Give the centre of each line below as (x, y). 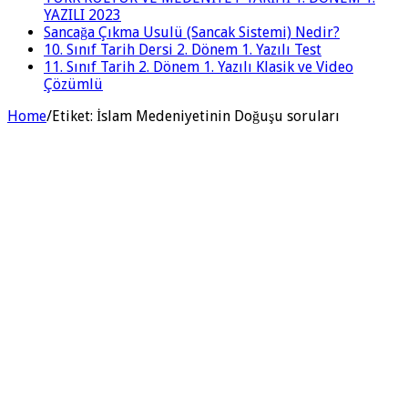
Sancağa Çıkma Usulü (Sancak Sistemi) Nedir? (192, 32)
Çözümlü (73, 84)
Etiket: (74, 116)
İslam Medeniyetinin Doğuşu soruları (218, 116)
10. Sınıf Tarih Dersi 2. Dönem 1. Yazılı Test (183, 49)
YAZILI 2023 (82, 15)
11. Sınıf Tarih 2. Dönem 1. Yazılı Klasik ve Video (199, 66)
